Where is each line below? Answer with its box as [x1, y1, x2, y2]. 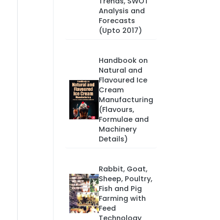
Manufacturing [98, 95, 153, 105]
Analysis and [98, 6, 145, 16]
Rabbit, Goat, [98, 164, 147, 174]
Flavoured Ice [98, 75, 147, 85]
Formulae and [98, 114, 149, 124]
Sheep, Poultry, [98, 174, 152, 184]
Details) [98, 134, 128, 144]
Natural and [98, 65, 142, 75]
